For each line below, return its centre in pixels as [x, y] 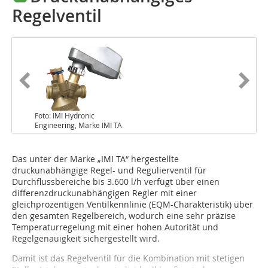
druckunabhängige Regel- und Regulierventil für [109, 170]
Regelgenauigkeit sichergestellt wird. [86, 239]
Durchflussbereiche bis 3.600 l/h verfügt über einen [116, 182]
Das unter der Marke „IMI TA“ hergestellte [95, 159]
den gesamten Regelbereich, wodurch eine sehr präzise [124, 216]
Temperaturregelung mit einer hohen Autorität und [115, 227]
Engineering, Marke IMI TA [78, 125]
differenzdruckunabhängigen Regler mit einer [104, 193]
